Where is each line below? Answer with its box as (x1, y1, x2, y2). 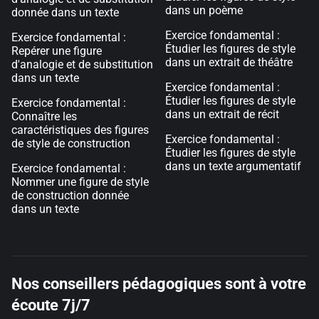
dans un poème (165, 4, 243, 17)
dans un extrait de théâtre (165, 56, 293, 69)
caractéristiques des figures (11, 123, 149, 137)
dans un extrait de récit (165, 108, 279, 121)
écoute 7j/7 (11, 296, 90, 314)
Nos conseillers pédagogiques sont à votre (11, 275, 306, 293)
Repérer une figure (11, 44, 102, 58)
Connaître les (11, 110, 77, 123)
